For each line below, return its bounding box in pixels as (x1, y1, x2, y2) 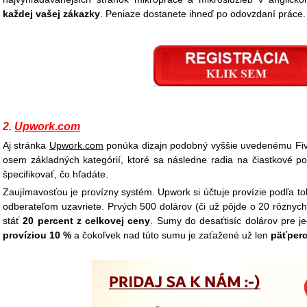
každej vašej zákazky (3, 8, 100, 19)
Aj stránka (3, 140, 49, 151)
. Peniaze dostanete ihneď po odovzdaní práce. (100, 8, 306, 19)
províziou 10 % (3, 230, 74, 241)
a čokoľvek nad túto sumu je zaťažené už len (74, 230, 271, 241)
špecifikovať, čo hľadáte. (3, 169, 108, 180)
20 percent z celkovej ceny (23, 215, 151, 226)
